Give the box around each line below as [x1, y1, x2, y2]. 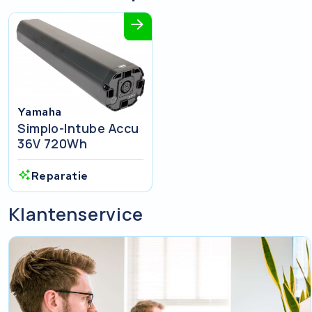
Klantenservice [8, 202, 144, 227]
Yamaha [17, 104, 62, 119]
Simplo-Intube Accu [17, 119, 139, 136]
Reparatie [31, 168, 88, 183]
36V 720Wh [17, 134, 88, 152]
